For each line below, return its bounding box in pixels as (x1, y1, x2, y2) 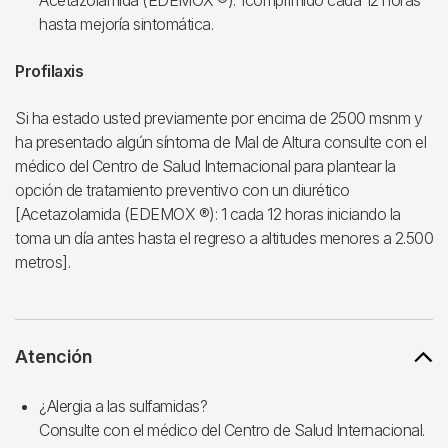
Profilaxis (15, 61, 83, 81)
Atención (15, 346, 92, 367)
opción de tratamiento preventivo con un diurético (15, 180, 350, 200)
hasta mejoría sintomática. (39, 14, 213, 34)
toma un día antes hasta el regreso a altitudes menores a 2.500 (15, 228, 433, 248)
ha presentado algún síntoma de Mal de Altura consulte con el (15, 132, 426, 152)
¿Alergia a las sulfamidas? (39, 396, 207, 416)
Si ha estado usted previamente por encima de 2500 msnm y (15, 108, 422, 128)
